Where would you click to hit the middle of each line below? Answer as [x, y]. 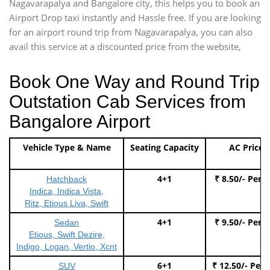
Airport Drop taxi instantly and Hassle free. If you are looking [135, 17]
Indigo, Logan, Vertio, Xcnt [67, 246]
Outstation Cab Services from [127, 101]
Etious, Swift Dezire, [67, 234]
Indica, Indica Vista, [67, 191]
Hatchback [67, 179]
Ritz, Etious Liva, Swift [67, 203]
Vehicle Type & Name [67, 147]
